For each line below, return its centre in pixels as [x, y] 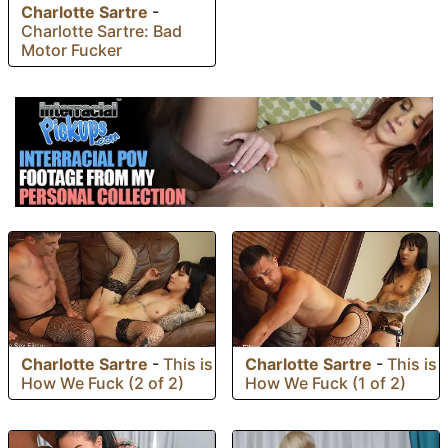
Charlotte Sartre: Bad [101, 30]
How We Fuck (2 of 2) [102, 383]
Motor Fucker [71, 49]
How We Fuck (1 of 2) [325, 383]
